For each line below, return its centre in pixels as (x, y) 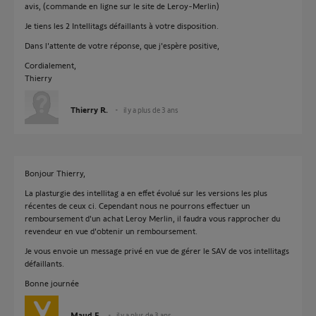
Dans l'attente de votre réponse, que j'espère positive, (122, 45)
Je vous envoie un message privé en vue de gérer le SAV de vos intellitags (157, 250)
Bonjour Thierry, (55, 173)
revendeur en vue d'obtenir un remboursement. (111, 231)
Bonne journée (52, 283)
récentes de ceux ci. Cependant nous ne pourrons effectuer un (138, 205)
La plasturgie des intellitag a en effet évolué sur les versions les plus (146, 193)
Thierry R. (89, 109)
